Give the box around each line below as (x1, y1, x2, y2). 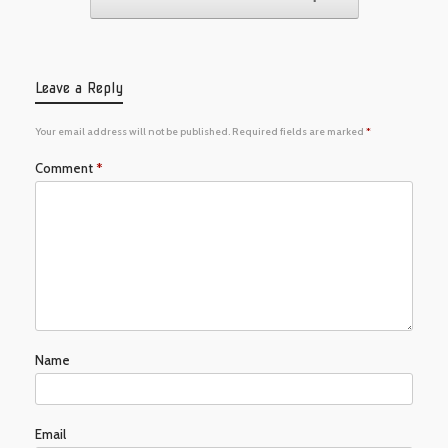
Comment (35, 159, 96, 176)
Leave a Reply (35, 79, 123, 96)
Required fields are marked (232, 124, 366, 138)
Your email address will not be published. (35, 124, 230, 138)
